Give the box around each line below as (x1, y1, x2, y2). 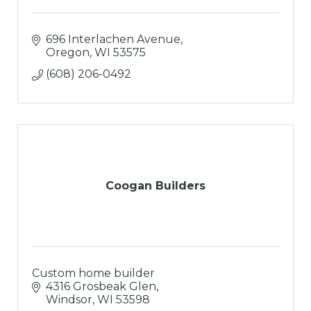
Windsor (46, 292, 92, 306)
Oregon (46, 45, 90, 59)
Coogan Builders (106, 178, 205, 192)
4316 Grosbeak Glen (46, 279, 156, 293)
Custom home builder (32, 266, 155, 280)
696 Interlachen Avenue (46, 32, 180, 46)
